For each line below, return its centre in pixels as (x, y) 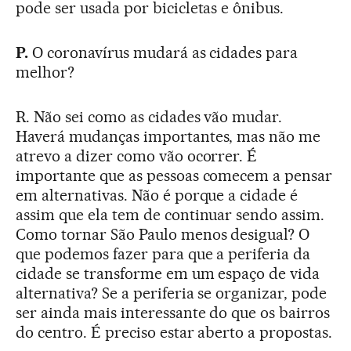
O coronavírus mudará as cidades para (165, 52)
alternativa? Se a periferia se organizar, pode (172, 293)
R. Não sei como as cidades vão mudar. (149, 116)
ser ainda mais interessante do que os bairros (173, 312)
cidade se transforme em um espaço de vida (168, 273)
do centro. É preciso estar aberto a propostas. (174, 332)
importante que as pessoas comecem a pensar (174, 175)
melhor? (45, 72)
